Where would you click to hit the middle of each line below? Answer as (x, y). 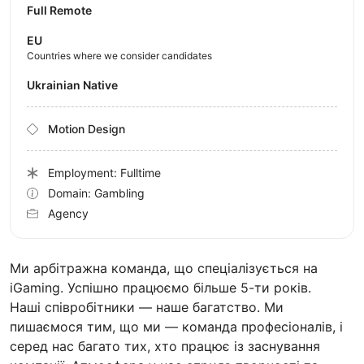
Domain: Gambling (96, 193)
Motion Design (87, 129)
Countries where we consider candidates (119, 56)
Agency (68, 214)
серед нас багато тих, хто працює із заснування (165, 347)
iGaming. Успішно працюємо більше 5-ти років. (160, 288)
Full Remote (59, 11)
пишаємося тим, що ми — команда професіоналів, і (176, 327)
